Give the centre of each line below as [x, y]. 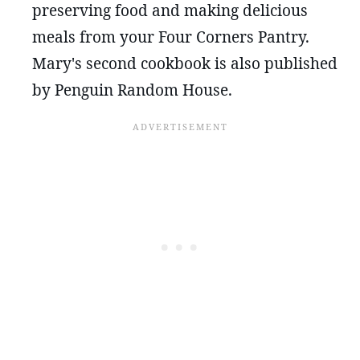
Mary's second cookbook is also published [185, 64]
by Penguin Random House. [132, 90]
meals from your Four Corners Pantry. [171, 37]
